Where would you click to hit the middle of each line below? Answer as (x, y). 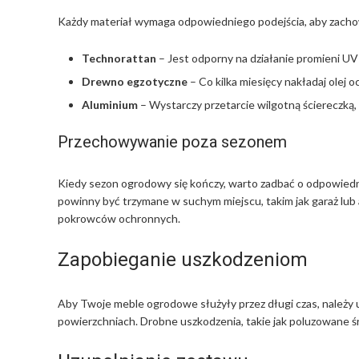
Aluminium (110, 104)
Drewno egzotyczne (135, 81)
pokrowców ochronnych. (119, 218)
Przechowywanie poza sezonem (172, 142)
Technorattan (119, 58)
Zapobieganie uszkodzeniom (183, 259)
